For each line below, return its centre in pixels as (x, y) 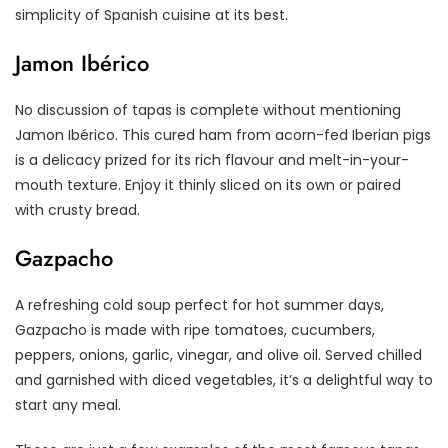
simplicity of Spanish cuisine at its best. (151, 14)
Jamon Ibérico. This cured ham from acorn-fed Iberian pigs (223, 134)
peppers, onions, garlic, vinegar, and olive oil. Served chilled (218, 354)
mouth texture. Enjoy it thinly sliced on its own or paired (208, 184)
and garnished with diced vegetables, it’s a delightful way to (224, 379)
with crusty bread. (77, 209)
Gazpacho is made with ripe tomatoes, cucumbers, (195, 329)
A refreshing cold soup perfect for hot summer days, (199, 304)
